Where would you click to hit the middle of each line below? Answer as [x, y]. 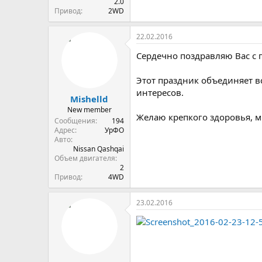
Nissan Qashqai [99, 149]
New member [89, 109]
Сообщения [75, 120]
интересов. [160, 92]
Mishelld [89, 99]
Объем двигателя [85, 158]
